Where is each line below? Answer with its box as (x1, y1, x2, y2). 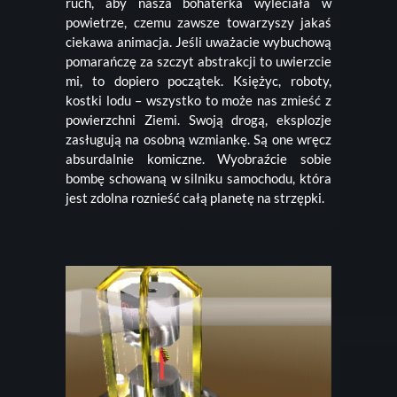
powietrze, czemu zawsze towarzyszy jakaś (66, 13, 331, 30)
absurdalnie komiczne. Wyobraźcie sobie (66, 150, 331, 167)
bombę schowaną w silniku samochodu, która (66, 169, 331, 186)
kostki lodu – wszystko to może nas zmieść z (66, 91, 331, 108)
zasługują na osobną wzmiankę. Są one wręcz (66, 130, 331, 147)
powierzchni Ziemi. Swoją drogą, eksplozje (66, 111, 331, 128)
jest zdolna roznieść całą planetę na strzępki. (66, 189, 324, 206)
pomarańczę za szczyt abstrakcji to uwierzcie (66, 52, 331, 69)
